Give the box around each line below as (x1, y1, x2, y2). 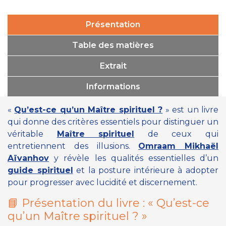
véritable (8, 129, 57, 139)
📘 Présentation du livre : (8, 196, 148, 210)
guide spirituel (8, 165, 73, 175)
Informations (86, 81, 140, 91)
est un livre (169, 104, 219, 115)
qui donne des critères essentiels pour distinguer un (8, 117, 218, 127)
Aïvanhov (8, 153, 49, 163)
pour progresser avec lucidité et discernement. (8, 177, 197, 187)
